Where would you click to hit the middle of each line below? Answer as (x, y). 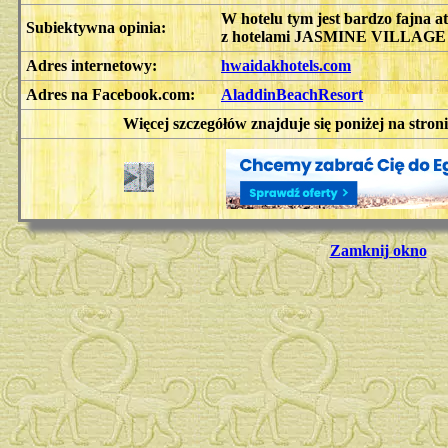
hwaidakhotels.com (286, 65)
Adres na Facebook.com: (110, 94)
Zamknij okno (378, 250)
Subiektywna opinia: (96, 27)
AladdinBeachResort (292, 94)
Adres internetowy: (91, 65)
